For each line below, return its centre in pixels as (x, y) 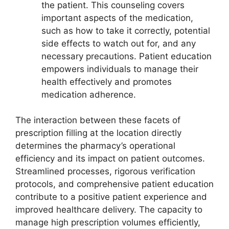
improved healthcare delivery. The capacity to (109, 210)
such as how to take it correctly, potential (126, 30)
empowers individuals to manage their (120, 69)
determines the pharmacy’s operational (95, 146)
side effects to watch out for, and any (119, 43)
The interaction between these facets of (98, 120)
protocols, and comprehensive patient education (114, 184)
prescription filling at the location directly (98, 133)
